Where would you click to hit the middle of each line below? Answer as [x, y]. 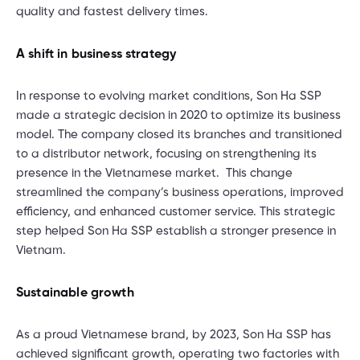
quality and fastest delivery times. [112, 12]
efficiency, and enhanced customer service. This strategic [176, 212]
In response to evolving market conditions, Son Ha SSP [169, 96]
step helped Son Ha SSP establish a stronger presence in [176, 231]
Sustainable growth [75, 292]
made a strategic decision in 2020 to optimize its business [178, 115]
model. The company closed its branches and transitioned [179, 135]
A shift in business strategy [96, 54]
